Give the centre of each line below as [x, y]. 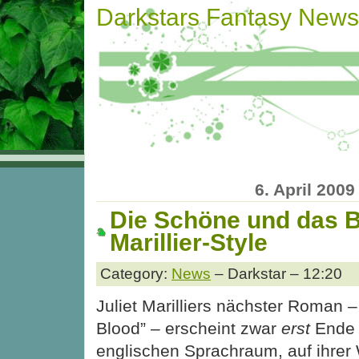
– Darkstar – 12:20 [276, 273]
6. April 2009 [305, 189]
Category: [136, 273]
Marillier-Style [189, 243]
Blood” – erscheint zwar [189, 328]
